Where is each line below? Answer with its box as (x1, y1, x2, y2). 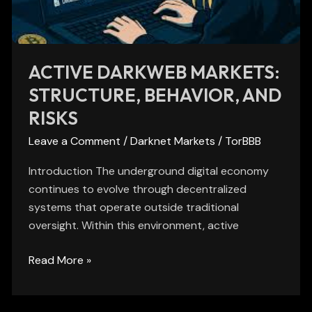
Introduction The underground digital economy (29, 164, 270, 179)
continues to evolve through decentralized (29, 182, 247, 197)
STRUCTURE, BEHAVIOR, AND (29, 84, 282, 107)
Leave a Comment (29, 134, 121, 149)
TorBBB (225, 134, 262, 149)
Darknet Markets (130, 134, 216, 149)
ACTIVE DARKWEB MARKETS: (29, 61, 281, 84)
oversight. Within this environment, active (29, 218, 240, 233)
